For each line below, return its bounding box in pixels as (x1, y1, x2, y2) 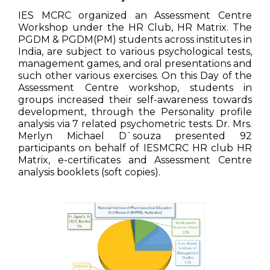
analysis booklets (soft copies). (18, 166, 160, 178)
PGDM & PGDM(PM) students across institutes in (18, 34, 252, 45)
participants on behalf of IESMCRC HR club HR (18, 142, 252, 154)
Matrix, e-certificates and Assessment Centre (18, 154, 252, 166)
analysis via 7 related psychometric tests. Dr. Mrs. (18, 118, 252, 130)
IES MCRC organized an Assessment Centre (18, 10, 252, 21)
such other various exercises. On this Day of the (18, 70, 252, 81)
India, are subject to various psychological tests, (18, 46, 252, 57)
